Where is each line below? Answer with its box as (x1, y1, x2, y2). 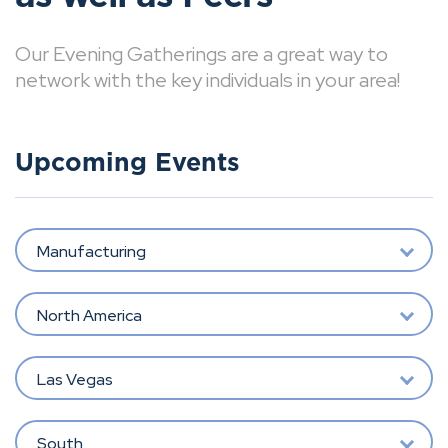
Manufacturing (36, 240, 146, 262)
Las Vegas (36, 368, 113, 390)
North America (36, 304, 142, 326)
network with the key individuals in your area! (15, 67, 400, 93)
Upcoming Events (15, 151, 240, 176)
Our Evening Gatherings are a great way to (15, 41, 388, 67)
